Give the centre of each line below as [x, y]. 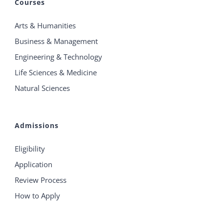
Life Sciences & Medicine [56, 73]
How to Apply [37, 196]
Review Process [41, 180]
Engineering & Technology [58, 57]
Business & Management [56, 41]
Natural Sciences [42, 88]
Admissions [37, 126]
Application [33, 164]
